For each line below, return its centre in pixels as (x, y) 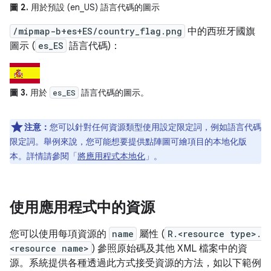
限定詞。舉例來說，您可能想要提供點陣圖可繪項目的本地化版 (128, 142)
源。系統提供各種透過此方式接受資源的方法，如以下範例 (135, 263)
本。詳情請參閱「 (44, 156)
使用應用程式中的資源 (82, 208)
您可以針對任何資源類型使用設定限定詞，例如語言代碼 (155, 127)
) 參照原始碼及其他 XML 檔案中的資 (170, 249)
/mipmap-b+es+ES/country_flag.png (97, 31)
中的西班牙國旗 (220, 32)
